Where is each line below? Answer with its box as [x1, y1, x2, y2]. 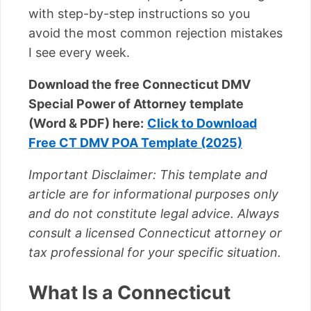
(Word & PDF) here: [28, 115, 144, 131]
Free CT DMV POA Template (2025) [28, 135, 242, 150]
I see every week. [28, 44, 130, 60]
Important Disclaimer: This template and [28, 167, 267, 182]
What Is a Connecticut [28, 281, 230, 305]
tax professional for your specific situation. [28, 244, 281, 260]
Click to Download [147, 115, 257, 131]
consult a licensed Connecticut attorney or [28, 225, 282, 240]
